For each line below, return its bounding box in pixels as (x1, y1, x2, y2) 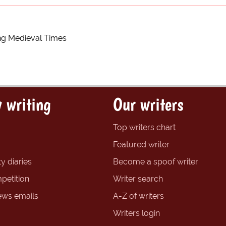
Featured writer (113, 139, 169, 149)
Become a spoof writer (113, 156, 198, 166)
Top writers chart (113, 122, 176, 132)
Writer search (113, 174, 163, 184)
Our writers (113, 93, 183, 115)
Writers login (113, 208, 160, 218)
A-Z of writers (113, 191, 164, 201)
